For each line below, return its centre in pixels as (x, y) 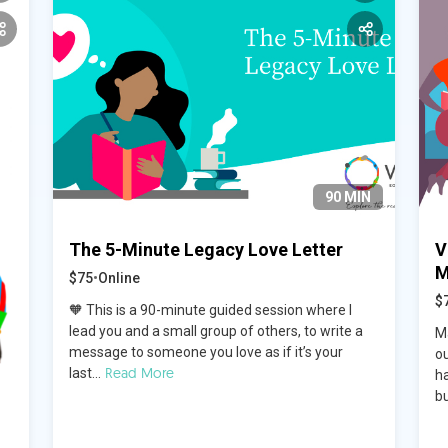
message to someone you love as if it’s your (205, 351)
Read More (139, 372)
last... (84, 372)
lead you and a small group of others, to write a (215, 330)
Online (118, 277)
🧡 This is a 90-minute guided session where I (210, 309)
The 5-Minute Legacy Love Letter (205, 249)
